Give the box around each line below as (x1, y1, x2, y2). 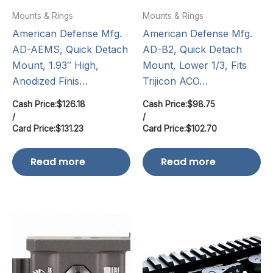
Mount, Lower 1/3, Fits (143, 58, 247, 71)
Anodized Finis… (12, 74, 88, 87)
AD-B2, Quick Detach (143, 43, 242, 55)
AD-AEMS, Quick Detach (12, 43, 128, 55)
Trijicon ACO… (143, 74, 208, 87)
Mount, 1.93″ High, (12, 58, 99, 71)
